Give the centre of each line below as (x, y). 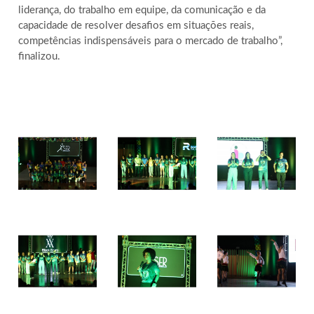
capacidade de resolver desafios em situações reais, (136, 25)
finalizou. (40, 56)
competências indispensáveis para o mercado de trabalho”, (151, 41)
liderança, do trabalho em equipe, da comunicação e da (142, 10)
